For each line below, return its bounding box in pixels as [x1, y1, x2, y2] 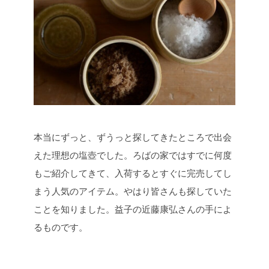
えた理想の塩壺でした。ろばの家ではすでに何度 [34, 150, 232, 161]
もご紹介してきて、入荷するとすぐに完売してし [34, 168, 232, 179]
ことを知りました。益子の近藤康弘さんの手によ [34, 204, 232, 215]
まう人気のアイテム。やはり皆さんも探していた [34, 186, 232, 197]
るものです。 [34, 222, 88, 233]
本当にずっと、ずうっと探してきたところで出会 [34, 132, 232, 143]
